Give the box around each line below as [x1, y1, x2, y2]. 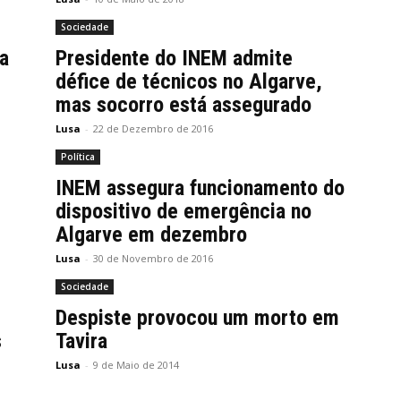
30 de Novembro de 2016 [93, 252, 213, 265]
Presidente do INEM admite [55, 46, 293, 71]
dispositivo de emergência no [55, 199, 311, 224]
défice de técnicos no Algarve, [55, 69, 322, 94]
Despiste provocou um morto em [55, 305, 339, 330]
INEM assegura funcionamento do [55, 175, 345, 200]
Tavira [55, 328, 107, 354]
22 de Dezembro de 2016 [93, 122, 213, 135]
